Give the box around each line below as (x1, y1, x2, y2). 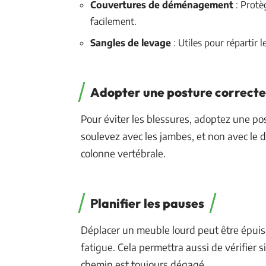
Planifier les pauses (90, 195, 204, 211)
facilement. (90, 15, 137, 27)
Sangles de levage (90, 36, 171, 49)
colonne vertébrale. (81, 146, 166, 160)
